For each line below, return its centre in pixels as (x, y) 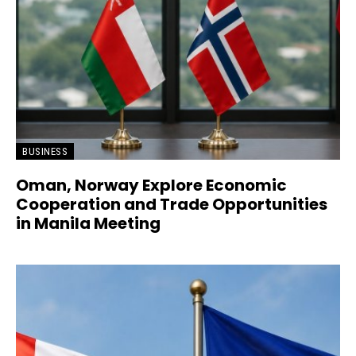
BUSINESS (45, 152)
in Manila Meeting (88, 224)
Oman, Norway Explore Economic (151, 186)
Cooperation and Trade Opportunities (172, 205)
